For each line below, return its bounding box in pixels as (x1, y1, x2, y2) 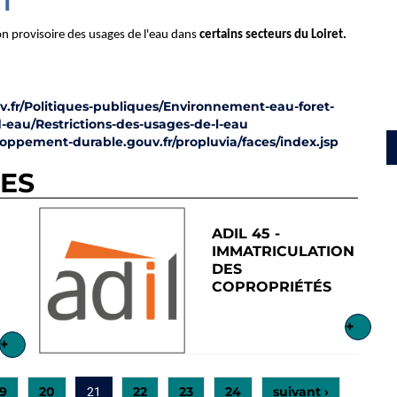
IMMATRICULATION (212, 243, 354, 260)
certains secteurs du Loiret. (199, 28, 346, 42)
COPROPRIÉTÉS (212, 278, 331, 295)
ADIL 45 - (212, 225, 280, 242)
